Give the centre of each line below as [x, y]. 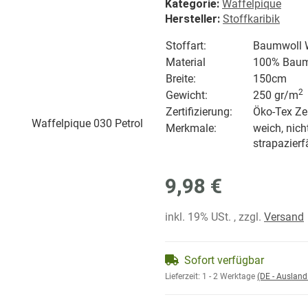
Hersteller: [192, 19]
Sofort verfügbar [224, 261]
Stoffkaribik [251, 19]
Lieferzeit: [184, 277]
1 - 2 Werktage [230, 277]
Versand [284, 217]
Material [186, 63]
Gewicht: [187, 96]
